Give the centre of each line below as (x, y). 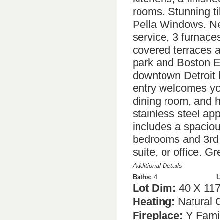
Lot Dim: (154, 188)
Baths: (142, 177)
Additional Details (157, 165)
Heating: (154, 201)
